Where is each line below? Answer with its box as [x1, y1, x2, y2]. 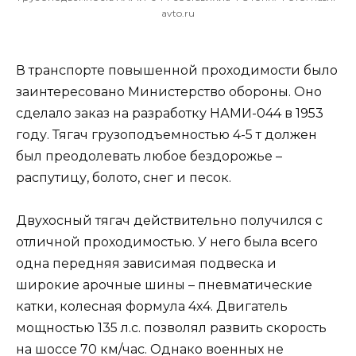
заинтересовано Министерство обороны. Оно [16, 84, 322, 100]
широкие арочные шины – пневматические [16, 277, 312, 293]
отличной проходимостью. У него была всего [16, 234, 318, 250]
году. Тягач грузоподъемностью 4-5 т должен [16, 127, 317, 143]
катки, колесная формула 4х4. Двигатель [16, 299, 288, 315]
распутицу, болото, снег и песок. [16, 170, 231, 186]
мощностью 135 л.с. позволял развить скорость [16, 320, 327, 336]
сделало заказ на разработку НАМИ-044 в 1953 [16, 106, 323, 122]
